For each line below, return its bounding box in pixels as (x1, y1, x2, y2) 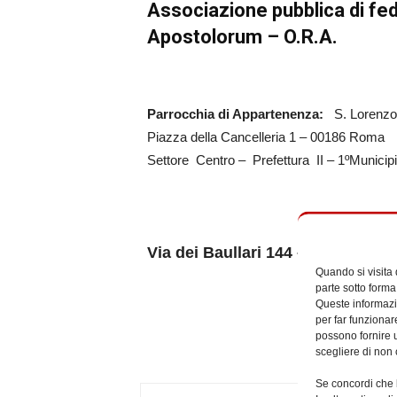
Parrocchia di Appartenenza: (147, 106, 335, 121)
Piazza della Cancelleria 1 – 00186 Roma (147, 129, 385, 144)
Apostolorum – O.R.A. (147, 26, 339, 48)
